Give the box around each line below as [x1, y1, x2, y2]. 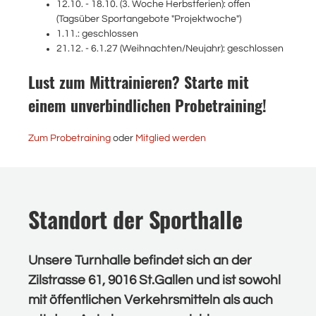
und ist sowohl [193, 273, 281, 287]
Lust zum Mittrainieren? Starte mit [28, 71, 249, 93]
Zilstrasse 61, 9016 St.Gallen [28, 273, 193, 287]
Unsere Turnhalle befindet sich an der [28, 253, 252, 267]
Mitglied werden [135, 133, 206, 143]
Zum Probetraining [28, 133, 111, 143]
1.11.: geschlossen [56, 29, 138, 39]
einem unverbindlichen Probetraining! [28, 94, 267, 116]
